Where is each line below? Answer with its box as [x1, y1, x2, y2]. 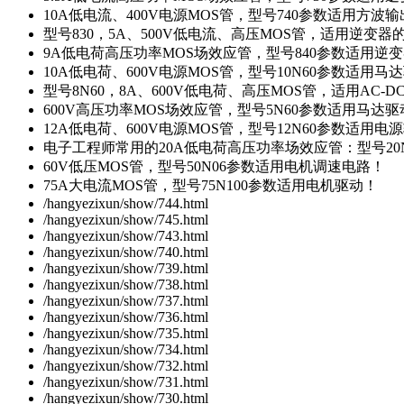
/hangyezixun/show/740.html [43, 244, 208, 260]
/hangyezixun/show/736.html [43, 309, 208, 325]
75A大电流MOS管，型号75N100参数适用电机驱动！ [43, 178, 378, 193]
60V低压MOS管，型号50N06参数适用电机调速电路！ [43, 159, 385, 174]
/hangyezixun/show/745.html [43, 212, 208, 227]
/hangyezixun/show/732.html [43, 358, 208, 373]
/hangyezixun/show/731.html [43, 374, 208, 390]
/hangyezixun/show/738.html [43, 277, 208, 292]
